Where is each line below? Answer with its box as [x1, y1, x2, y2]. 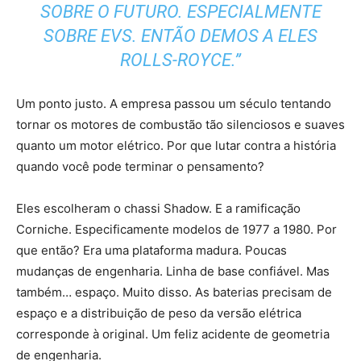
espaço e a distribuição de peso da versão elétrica [16, 305, 301, 322]
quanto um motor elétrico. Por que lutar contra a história [16, 138, 336, 154]
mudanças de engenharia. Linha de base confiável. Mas [16, 263, 330, 280]
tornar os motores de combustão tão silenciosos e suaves [16, 117, 345, 133]
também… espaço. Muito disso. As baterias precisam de [16, 284, 332, 301]
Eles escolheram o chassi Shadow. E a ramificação [16, 201, 301, 217]
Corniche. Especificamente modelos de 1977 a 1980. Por [16, 222, 337, 238]
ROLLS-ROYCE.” [120, 50, 241, 71]
